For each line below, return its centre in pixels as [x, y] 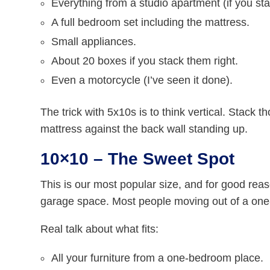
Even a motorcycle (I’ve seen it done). [142, 80]
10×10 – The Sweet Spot [138, 159]
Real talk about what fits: [100, 229]
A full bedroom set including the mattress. [151, 23]
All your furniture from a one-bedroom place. [158, 258]
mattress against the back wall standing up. [144, 129]
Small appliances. [94, 42]
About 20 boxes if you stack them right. [145, 61]
